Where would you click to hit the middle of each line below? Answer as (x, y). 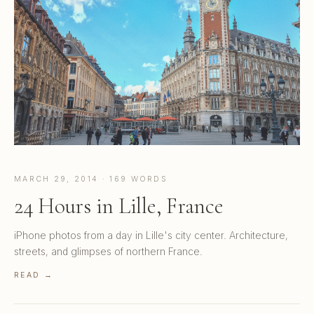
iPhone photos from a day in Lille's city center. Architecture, (151, 235)
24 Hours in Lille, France (119, 206)
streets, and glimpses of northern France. (108, 252)
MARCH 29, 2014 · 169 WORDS (91, 179)
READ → (34, 275)
